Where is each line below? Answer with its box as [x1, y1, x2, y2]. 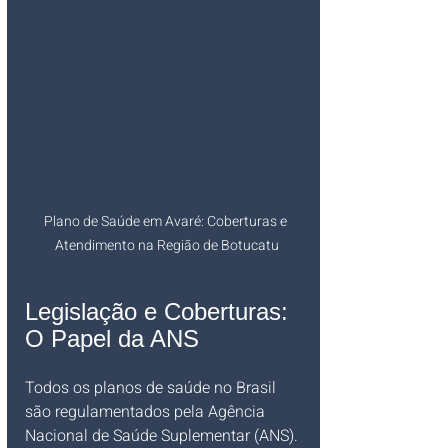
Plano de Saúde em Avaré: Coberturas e [44, 211, 290, 232]
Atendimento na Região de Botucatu [55, 235, 279, 256]
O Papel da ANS [25, 325, 199, 352]
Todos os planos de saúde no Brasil [25, 376, 280, 400]
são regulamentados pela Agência [25, 400, 269, 424]
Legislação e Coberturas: [25, 298, 295, 325]
